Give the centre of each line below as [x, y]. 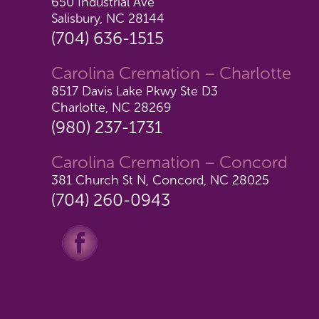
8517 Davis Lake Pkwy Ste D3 [135, 91]
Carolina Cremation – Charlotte [171, 73]
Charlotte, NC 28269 [111, 108]
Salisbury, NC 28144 [108, 19]
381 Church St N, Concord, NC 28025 [160, 180]
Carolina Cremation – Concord [169, 162]
